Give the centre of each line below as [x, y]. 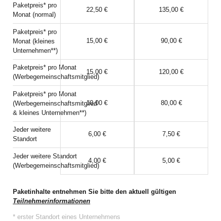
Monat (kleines [34, 41]
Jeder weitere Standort [45, 156]
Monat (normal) [34, 15]
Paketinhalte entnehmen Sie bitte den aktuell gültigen [94, 192]
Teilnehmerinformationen [51, 201]
